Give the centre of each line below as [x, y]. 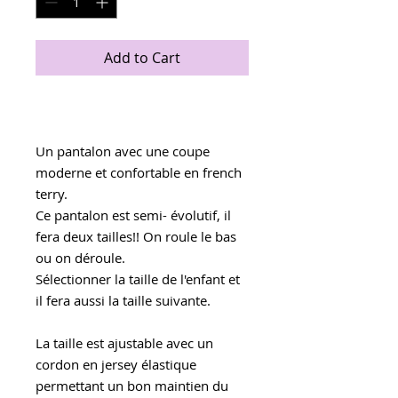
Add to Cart [142, 58]
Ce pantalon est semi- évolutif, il [133, 215]
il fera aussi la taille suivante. [123, 301]
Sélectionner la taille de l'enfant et [138, 279]
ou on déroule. [82, 258]
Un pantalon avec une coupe [123, 151]
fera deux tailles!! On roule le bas [136, 237]
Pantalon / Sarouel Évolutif [125, 108]
